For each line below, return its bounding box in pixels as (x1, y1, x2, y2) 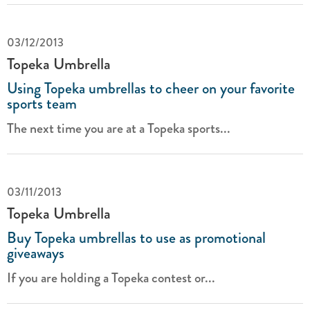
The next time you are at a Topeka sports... (7, 118, 230, 138)
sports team (7, 92, 77, 115)
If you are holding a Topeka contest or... (7, 268, 215, 288)
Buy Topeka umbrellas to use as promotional (7, 226, 266, 249)
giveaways (7, 241, 64, 264)
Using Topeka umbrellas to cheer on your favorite (7, 77, 295, 100)
